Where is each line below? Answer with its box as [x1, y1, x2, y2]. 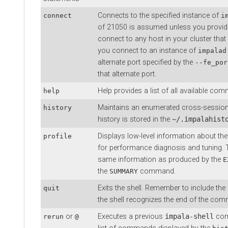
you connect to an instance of [98, 46, 198, 55]
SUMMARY [109, 167, 138, 175]
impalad [198, 46, 226, 54]
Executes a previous [98, 212, 165, 221]
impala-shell [165, 212, 214, 220]
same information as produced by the [98, 155, 223, 164]
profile [43, 132, 72, 140]
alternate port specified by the [98, 58, 195, 67]
